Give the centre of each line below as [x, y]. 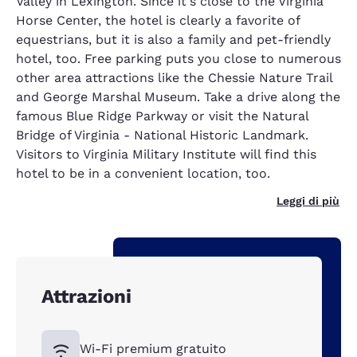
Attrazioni [86, 296]
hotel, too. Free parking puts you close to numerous [178, 59]
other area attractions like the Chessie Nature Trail [174, 78]
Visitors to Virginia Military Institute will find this [166, 154]
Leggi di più [308, 201]
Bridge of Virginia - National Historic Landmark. [162, 135]
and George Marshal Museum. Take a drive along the [178, 97]
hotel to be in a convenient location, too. [143, 173]
